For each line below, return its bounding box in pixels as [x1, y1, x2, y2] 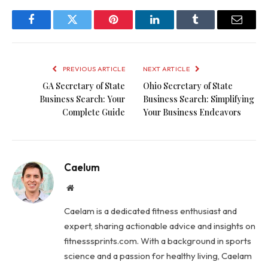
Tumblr [194, 23, 227, 34]
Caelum [64, 161, 100, 174]
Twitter [71, 23, 103, 34]
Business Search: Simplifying [143, 93, 254, 105]
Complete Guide [62, 106, 125, 118]
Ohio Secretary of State [143, 80, 233, 92]
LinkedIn [153, 23, 193, 34]
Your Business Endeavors [143, 106, 241, 118]
